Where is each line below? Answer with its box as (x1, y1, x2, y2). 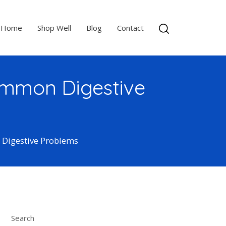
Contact (117, 22, 144, 33)
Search (11, 212, 35, 223)
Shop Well (37, 22, 71, 33)
